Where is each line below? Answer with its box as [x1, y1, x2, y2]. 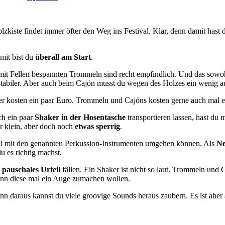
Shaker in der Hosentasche [35, 113, 126, 122]
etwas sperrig [75, 122, 120, 131]
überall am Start [35, 52, 91, 61]
